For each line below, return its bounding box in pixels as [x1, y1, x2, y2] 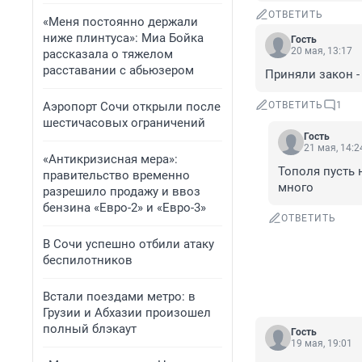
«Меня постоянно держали [43, 15, 198, 29]
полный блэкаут [43, 322, 137, 336]
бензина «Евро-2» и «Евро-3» [43, 200, 206, 215]
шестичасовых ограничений [43, 116, 205, 130]
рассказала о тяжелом [43, 47, 173, 61]
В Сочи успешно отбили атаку [43, 237, 214, 251]
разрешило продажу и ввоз [43, 184, 200, 199]
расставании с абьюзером [43, 63, 194, 78]
